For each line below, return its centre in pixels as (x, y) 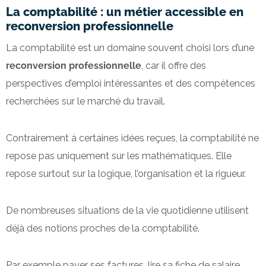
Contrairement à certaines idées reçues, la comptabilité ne (132, 138)
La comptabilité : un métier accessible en (125, 12)
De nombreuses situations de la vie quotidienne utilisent (127, 210)
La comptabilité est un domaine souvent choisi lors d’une (130, 47)
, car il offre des (174, 65)
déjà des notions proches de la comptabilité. (103, 228)
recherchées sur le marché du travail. (85, 101)
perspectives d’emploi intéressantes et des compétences (131, 83)
